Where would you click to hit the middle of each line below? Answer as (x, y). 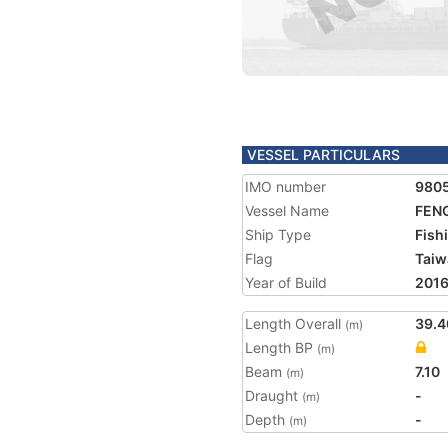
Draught (273, 395)
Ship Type (278, 234)
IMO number (285, 186)
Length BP (281, 347)
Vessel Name (287, 210)
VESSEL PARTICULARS (323, 154)
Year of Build (286, 282)
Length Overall (295, 323)
